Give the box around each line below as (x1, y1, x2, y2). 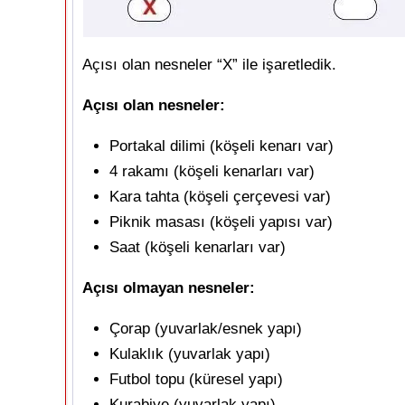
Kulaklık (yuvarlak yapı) (109, 345, 270, 363)
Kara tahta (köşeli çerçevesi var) (109, 188, 331, 205)
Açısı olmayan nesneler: (82, 279, 255, 297)
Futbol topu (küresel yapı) (109, 371, 283, 388)
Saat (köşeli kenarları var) (109, 239, 286, 256)
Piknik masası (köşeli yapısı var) (109, 213, 333, 231)
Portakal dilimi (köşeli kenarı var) (109, 137, 334, 155)
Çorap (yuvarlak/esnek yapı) (109, 320, 302, 337)
